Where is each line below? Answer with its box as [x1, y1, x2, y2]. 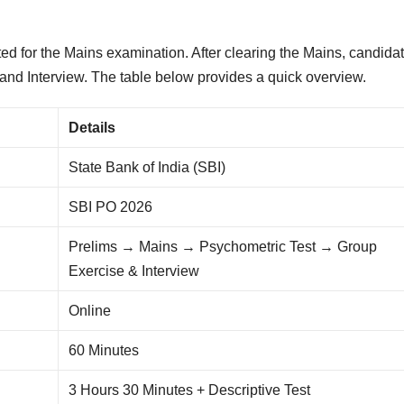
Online [69, 303, 112, 319]
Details [69, 120, 116, 136]
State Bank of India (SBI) [69, 160, 226, 176]
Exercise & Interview [69, 263, 200, 280]
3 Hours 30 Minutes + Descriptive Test [69, 382, 311, 399]
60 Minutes [69, 343, 140, 359]
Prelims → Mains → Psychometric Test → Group [69, 239, 378, 255]
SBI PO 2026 [69, 199, 153, 216]
